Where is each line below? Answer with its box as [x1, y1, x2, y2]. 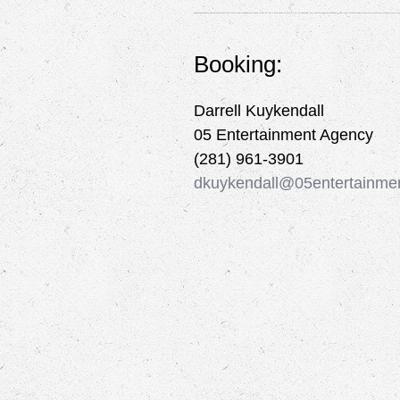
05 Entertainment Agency [194, 126, 373, 145]
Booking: [194, 51, 288, 79]
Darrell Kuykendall [194, 102, 324, 121]
